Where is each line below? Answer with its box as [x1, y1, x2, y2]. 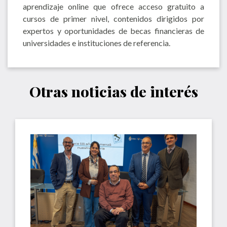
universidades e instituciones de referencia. [23, 37, 170, 48]
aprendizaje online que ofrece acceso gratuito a [23, 1, 204, 11]
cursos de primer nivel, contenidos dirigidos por [23, 13, 204, 23]
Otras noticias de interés [29, 81, 198, 101]
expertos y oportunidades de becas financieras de [23, 25, 204, 35]
